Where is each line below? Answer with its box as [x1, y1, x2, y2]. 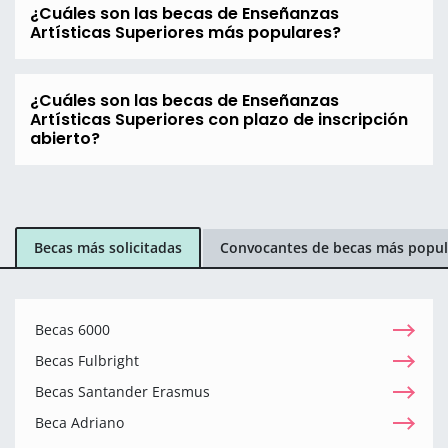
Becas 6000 [35, 319, 110, 339]
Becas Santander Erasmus [35, 381, 210, 401]
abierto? [30, 126, 100, 150]
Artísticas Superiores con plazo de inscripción [30, 107, 408, 131]
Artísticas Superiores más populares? [30, 20, 341, 44]
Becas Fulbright [35, 350, 139, 370]
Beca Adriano [35, 412, 124, 432]
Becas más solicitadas [34, 238, 182, 258]
